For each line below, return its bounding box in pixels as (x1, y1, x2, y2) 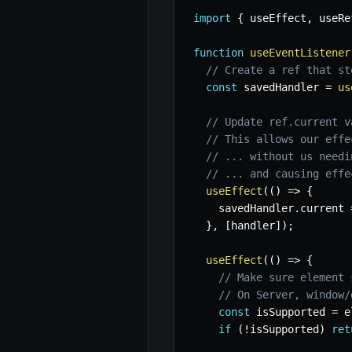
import (193, 12, 231, 25)
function (193, 46, 244, 60)
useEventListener (250, 46, 350, 60)
